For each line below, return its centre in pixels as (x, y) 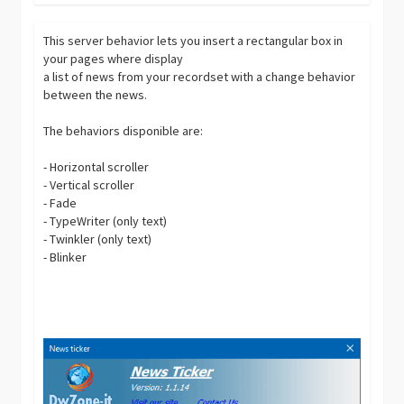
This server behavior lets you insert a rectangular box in (193, 41)
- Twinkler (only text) (98, 239)
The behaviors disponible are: (124, 131)
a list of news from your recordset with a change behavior (200, 77)
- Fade (60, 203)
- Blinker (65, 257)
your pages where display (114, 59)
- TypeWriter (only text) (106, 221)
